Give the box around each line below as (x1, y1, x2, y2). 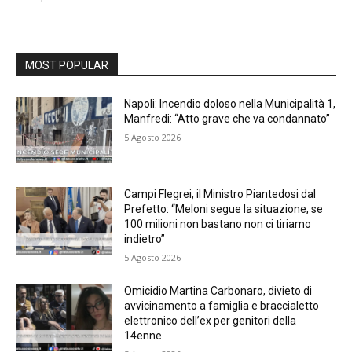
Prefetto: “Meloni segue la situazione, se (124, 203, 324, 216)
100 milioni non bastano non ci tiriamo (124, 218, 312, 231)
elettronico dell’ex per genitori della (124, 314, 297, 328)
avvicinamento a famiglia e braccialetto (124, 299, 320, 313)
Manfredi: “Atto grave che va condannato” (124, 112, 331, 125)
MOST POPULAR (25, 58, 108, 71)
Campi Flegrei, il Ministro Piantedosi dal (124, 188, 317, 201)
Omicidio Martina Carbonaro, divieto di (124, 284, 313, 298)
